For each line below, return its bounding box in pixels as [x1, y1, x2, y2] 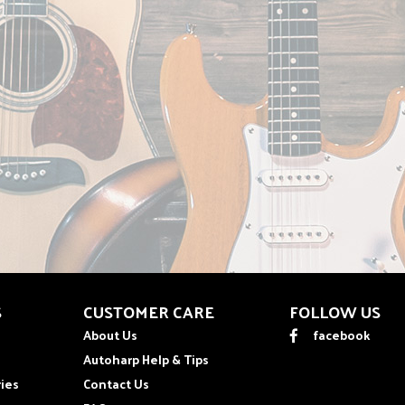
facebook [313, 323, 370, 346]
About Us [83, 323, 137, 346]
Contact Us [83, 372, 149, 395]
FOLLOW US [289, 296, 381, 326]
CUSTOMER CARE [83, 296, 214, 326]
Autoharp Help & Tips [83, 347, 209, 371]
